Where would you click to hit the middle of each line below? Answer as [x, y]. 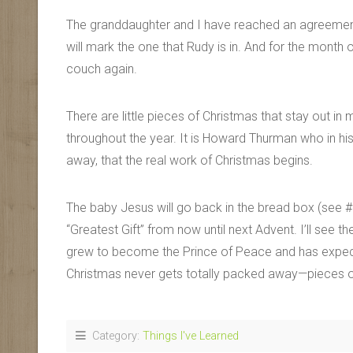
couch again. [102, 69]
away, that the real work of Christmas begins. [190, 160]
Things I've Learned [191, 336]
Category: [114, 336]
